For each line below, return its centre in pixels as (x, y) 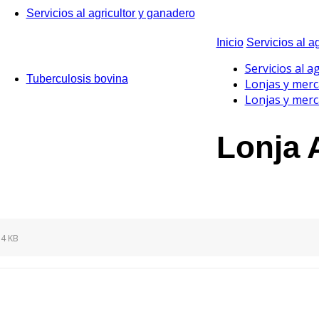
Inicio (230, 42)
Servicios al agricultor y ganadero (110, 13)
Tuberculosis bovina (77, 79)
